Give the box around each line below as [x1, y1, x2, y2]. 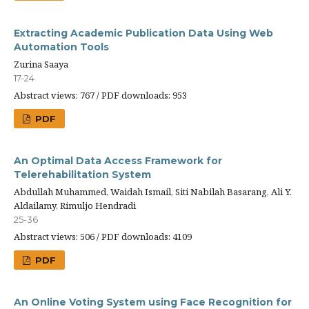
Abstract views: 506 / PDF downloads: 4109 [14, 230, 192, 243]
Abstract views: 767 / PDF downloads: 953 [14, 89, 187, 101]
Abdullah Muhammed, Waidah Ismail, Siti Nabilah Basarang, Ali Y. [14, 186, 292, 198]
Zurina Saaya [14, 58, 68, 70]
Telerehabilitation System [14, 168, 151, 181]
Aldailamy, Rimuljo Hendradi [14, 199, 136, 212]
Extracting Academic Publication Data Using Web [14, 27, 273, 39]
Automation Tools [14, 41, 109, 53]
